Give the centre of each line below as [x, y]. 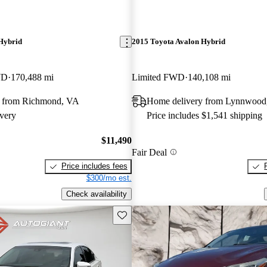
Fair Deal [149, 152]
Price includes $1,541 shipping [204, 115]
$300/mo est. [109, 178]
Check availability [96, 194]
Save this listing [144, 214]
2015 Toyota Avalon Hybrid [178, 42]
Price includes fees [94, 166]
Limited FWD [158, 77]
